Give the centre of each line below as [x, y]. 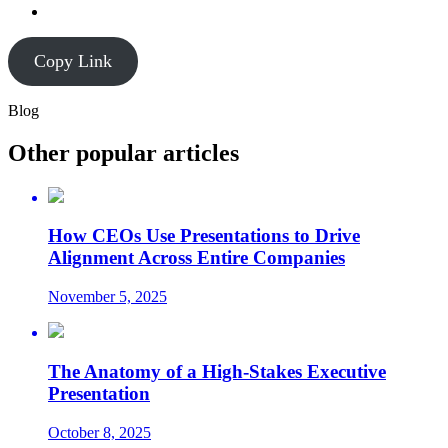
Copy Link [72, 60]
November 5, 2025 [107, 297]
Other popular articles [123, 152]
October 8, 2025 [99, 432]
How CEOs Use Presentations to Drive [204, 236]
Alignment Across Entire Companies [196, 258]
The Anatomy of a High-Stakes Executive [217, 371]
